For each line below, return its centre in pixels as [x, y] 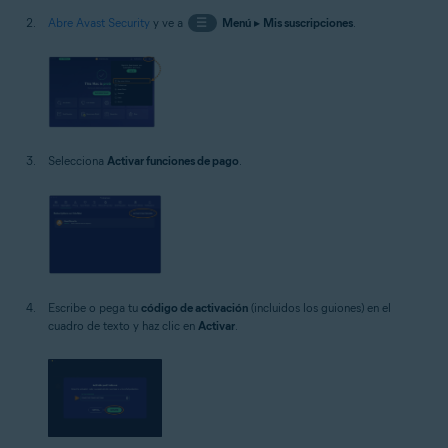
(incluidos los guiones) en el [319, 307]
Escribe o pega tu [94, 307]
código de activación [194, 307]
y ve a [168, 22]
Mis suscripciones [307, 22]
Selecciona [77, 161]
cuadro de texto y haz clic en [123, 325]
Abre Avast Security [99, 22]
